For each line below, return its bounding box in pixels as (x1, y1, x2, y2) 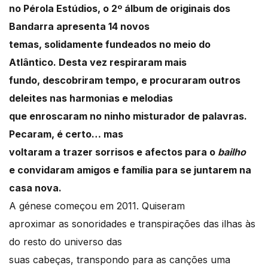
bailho (218, 146, 246, 159)
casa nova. (9, 182, 62, 194)
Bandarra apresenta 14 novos (9, 20, 150, 33)
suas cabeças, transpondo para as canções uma (9, 254, 230, 266)
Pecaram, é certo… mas (9, 128, 123, 141)
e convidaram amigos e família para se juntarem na (9, 164, 251, 176)
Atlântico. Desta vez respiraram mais (9, 56, 187, 69)
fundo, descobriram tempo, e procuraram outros (9, 74, 240, 87)
